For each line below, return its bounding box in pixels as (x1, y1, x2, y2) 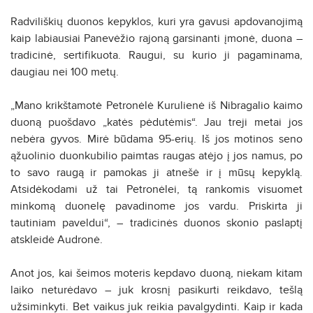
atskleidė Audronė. (10, 232, 103, 247)
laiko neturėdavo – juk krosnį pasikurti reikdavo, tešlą (10, 282, 303, 297)
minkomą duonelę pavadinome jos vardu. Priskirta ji (10, 198, 303, 213)
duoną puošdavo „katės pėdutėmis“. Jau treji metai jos (10, 115, 303, 129)
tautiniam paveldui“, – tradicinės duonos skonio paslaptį (10, 215, 303, 230)
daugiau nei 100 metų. (10, 64, 119, 79)
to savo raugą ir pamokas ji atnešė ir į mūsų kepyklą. (10, 165, 303, 180)
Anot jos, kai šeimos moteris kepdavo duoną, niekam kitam (10, 265, 303, 280)
